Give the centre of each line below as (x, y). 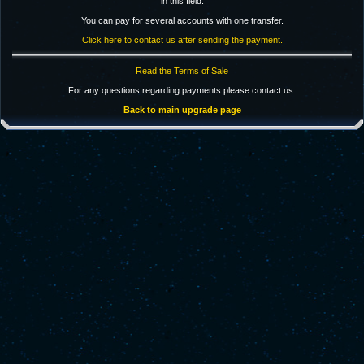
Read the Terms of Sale (182, 71)
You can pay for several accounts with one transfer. (182, 20)
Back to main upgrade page (182, 110)
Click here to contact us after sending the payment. (182, 40)
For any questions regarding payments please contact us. (182, 90)
